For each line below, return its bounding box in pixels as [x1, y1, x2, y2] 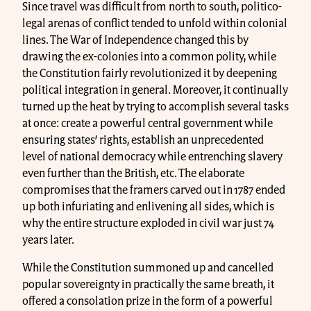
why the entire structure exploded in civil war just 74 [22, 218, 274, 230]
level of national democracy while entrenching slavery [22, 151, 283, 163]
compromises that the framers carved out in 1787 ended [22, 185, 285, 196]
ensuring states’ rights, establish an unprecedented [22, 135, 264, 146]
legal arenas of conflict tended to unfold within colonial [22, 18, 287, 30]
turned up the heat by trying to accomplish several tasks [22, 101, 289, 113]
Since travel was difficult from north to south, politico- [22, 1, 282, 13]
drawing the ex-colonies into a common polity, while [22, 51, 276, 63]
